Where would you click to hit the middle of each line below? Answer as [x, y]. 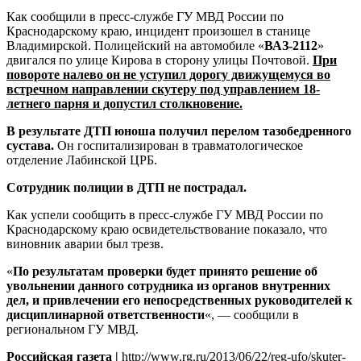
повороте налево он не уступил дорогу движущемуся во [168, 74]
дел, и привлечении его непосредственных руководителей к [179, 300]
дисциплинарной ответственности [106, 314]
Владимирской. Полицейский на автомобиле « [135, 45]
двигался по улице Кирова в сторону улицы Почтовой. [160, 60]
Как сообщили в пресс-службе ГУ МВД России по [145, 16]
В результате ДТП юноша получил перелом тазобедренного [179, 131]
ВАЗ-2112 [291, 45]
